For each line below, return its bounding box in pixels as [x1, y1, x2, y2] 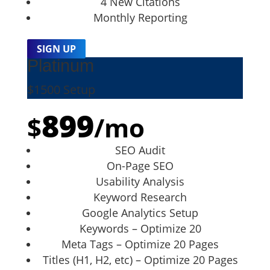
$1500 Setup [27, 81, 95, 98]
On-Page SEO [107, 158, 174, 173]
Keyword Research [93, 189, 187, 204]
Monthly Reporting [93, 10, 187, 25]
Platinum [27, 55, 94, 75]
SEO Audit [115, 142, 166, 157]
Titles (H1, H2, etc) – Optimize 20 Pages [42, 252, 238, 267]
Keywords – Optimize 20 [79, 221, 201, 236]
